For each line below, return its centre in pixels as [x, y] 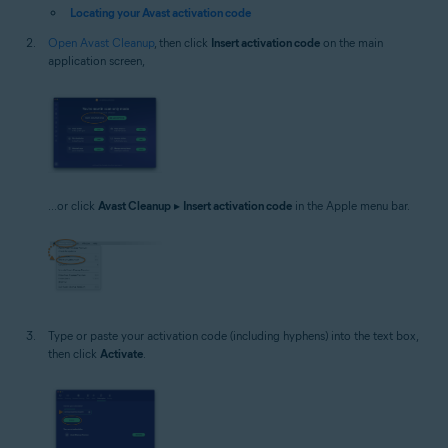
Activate [121, 353]
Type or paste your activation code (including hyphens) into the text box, [233, 335]
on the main [351, 42]
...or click [73, 206]
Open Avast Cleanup [101, 42]
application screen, [96, 60]
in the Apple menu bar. [351, 206]
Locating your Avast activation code [160, 12]
